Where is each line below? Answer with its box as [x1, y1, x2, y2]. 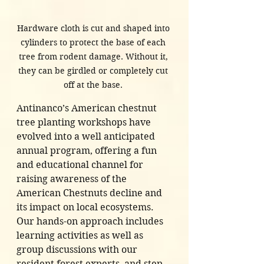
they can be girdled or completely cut [18, 65, 170, 77]
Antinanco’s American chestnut [16, 103, 159, 114]
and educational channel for [16, 159, 146, 171]
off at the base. [64, 80, 125, 91]
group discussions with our [16, 244, 140, 256]
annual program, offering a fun [16, 145, 159, 157]
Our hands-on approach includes [16, 216, 166, 227]
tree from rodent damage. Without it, [18, 51, 170, 62]
